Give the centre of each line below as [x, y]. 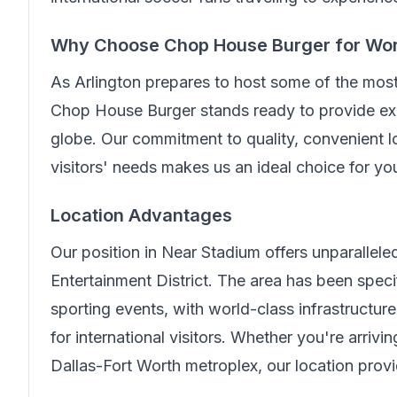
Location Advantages [141, 215]
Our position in [106, 252]
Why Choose [107, 45]
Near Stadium [211, 252]
